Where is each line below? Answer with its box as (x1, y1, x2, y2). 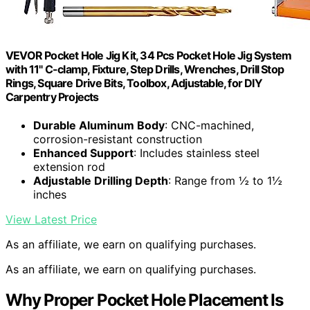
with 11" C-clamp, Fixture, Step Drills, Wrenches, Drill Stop (6, 62, 284, 76)
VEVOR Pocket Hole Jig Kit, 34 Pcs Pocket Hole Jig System (6, 48, 292, 62)
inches (33, 188, 66, 202)
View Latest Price (6, 212, 97, 227)
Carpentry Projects (6, 89, 99, 104)
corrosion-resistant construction (33, 132, 202, 147)
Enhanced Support (33, 146, 134, 161)
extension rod (33, 160, 105, 174)
